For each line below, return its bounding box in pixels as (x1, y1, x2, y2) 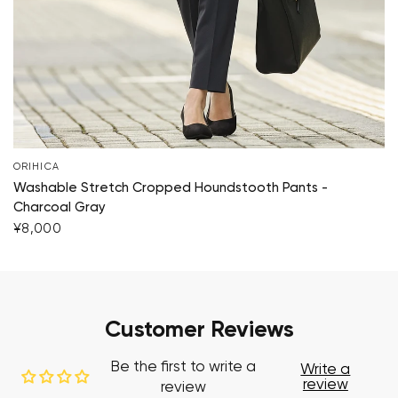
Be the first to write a (110, 359, 257, 375)
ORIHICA (13, 161, 60, 171)
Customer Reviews (104, 318, 294, 342)
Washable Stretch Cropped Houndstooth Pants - (13, 180, 328, 195)
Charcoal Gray (13, 200, 106, 214)
